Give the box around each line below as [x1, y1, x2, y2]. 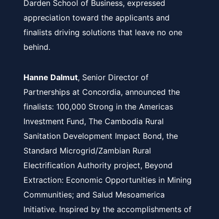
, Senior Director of [78, 72, 149, 82]
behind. [23, 42, 50, 52]
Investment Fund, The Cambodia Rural [23, 116, 164, 126]
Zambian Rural [98, 146, 151, 155]
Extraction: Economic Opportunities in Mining [23, 175, 192, 185]
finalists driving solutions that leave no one [23, 27, 182, 37]
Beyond [145, 160, 173, 170]
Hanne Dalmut [23, 72, 78, 82]
